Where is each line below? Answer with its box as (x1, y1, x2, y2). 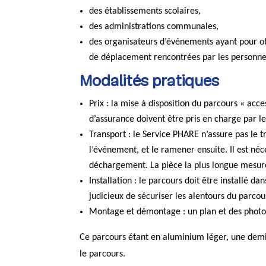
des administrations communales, (89, 21, 219, 31)
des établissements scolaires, (89, 6, 201, 16)
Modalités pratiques (80, 74, 220, 90)
